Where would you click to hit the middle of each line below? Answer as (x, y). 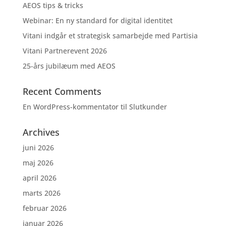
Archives (41, 132)
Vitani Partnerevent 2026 (65, 51)
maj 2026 (38, 163)
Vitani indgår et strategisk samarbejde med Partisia (110, 36)
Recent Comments (62, 91)
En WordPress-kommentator (70, 107)
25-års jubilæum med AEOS (69, 66)
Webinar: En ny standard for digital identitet (97, 20)
